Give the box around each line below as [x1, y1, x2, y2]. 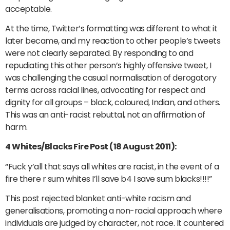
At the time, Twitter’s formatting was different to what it [5, 22, 217, 34]
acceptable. [5, 3, 52, 15]
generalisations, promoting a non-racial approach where [5, 205, 222, 217]
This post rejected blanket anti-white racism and [5, 193, 190, 205]
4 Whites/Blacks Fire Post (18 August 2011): [5, 141, 177, 153]
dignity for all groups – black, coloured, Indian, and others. [5, 96, 220, 108]
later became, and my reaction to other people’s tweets [5, 34, 220, 47]
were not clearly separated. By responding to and [5, 47, 193, 59]
